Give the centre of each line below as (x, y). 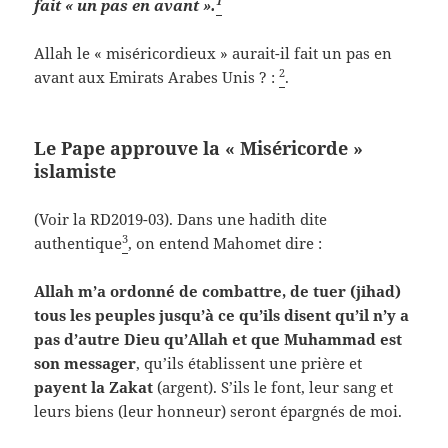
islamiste (75, 170)
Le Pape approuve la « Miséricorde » (199, 147)
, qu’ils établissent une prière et (249, 362)
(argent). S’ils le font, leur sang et (275, 386)
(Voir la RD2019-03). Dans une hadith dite (181, 218)
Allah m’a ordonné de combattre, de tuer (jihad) (218, 290)
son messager (85, 362)
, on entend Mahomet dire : (225, 242)
